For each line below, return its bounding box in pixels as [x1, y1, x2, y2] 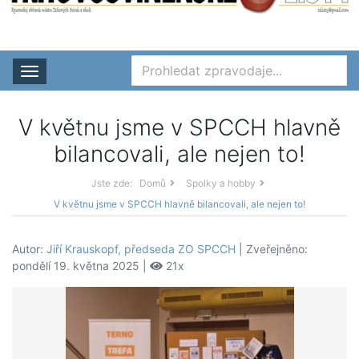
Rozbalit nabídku [29, 63, 155, 83]
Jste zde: [91, 177, 132, 190]
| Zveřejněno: [236, 242, 308, 256]
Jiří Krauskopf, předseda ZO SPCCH [46, 242, 236, 256]
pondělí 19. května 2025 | [12, 259, 150, 273]
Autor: [12, 242, 46, 256]
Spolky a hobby [185, 177, 256, 190]
